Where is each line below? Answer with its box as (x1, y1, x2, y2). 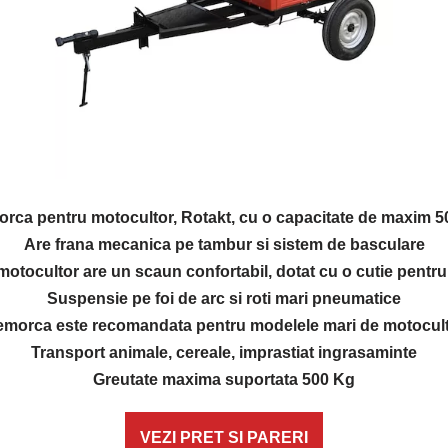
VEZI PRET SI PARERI (140, 429, 308, 446)
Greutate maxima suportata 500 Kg (93, 371, 355, 388)
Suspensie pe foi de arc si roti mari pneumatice (47, 290, 401, 307)
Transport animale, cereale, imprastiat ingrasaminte (31, 344, 417, 361)
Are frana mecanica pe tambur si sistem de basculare (23, 236, 425, 253)
